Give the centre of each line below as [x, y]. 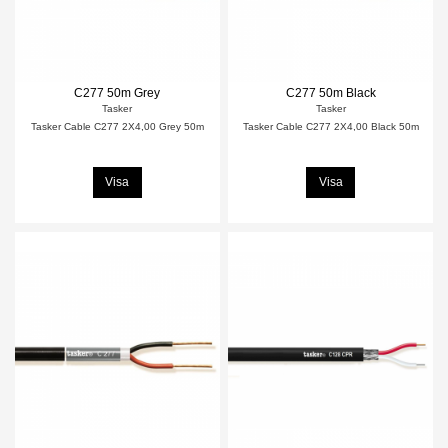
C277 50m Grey [117, 93]
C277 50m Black [330, 93]
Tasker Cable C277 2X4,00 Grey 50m [117, 126]
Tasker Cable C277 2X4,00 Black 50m [330, 126]
